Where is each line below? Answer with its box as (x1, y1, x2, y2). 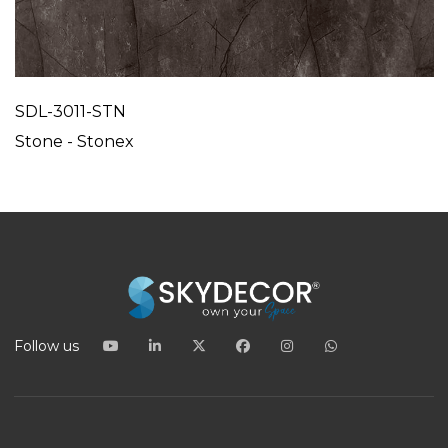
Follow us (14, 337, 80, 356)
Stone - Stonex (15, 132, 135, 152)
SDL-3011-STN (15, 102, 127, 122)
